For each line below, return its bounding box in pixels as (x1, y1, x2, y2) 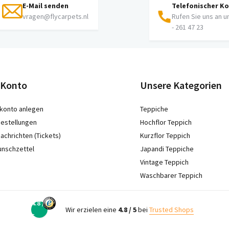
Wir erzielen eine (65, 204, 118, 214)
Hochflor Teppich (140, 118, 192, 127)
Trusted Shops (149, 204, 194, 214)
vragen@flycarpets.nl (22, 12, 88, 21)
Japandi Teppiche (140, 144, 194, 153)
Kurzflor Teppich (140, 131, 190, 140)
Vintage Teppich (140, 157, 189, 167)
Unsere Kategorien (140, 79, 222, 91)
